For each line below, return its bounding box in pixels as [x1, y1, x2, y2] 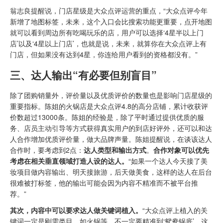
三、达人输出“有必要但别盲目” [10, 67, 157, 82]
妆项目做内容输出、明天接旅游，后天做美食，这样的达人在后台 [10, 167, 212, 177]
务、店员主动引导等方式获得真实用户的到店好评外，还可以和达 [10, 123, 212, 133]
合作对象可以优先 [153, 145, 209, 155]
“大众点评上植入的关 [142, 205, 208, 216]
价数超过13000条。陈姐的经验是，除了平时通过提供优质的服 [10, 112, 204, 122]
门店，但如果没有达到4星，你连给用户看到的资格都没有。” [10, 49, 198, 60]
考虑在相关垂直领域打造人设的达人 [10, 156, 121, 166]
